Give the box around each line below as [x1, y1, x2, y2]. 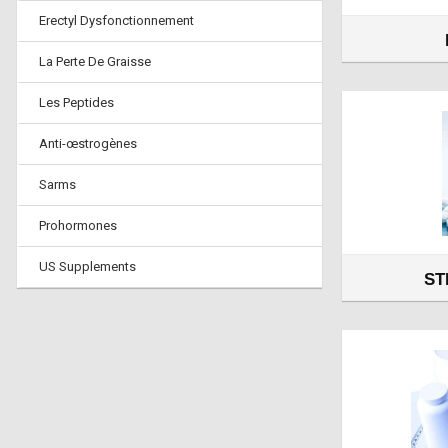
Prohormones [39, 218, 117, 233]
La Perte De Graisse [39, 54, 151, 69]
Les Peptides [39, 95, 114, 110]
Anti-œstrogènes [39, 136, 137, 151]
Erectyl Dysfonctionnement [39, 13, 194, 28]
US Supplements [39, 259, 136, 274]
